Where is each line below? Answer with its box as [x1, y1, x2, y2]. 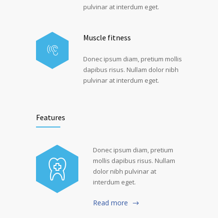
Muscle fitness [83, 33, 131, 42]
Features [36, 112, 65, 122]
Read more [93, 198, 128, 207]
